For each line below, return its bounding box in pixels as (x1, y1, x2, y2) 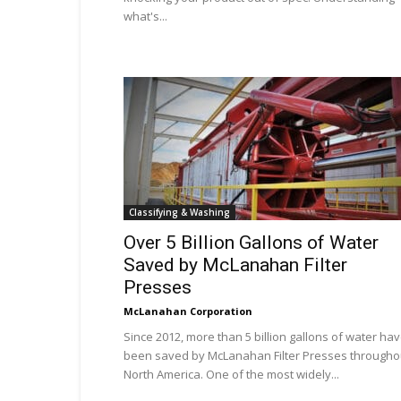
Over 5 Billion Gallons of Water (124, 232, 379, 253)
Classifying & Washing (129, 206, 230, 218)
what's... (124, 8, 167, 24)
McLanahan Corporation (124, 304, 252, 318)
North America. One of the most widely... (124, 366, 339, 382)
